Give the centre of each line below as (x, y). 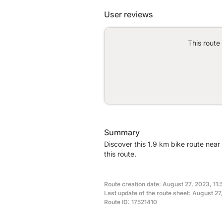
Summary (122, 132)
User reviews (129, 14)
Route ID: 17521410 (131, 202)
